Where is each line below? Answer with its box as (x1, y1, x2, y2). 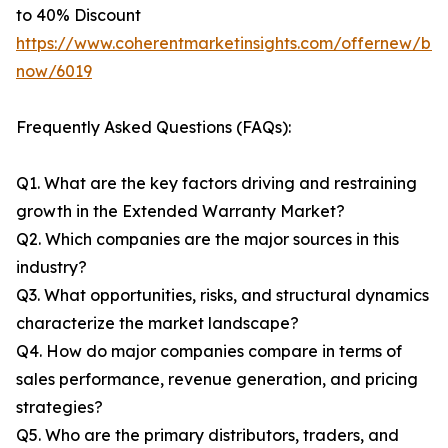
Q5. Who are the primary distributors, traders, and (16, 425, 399, 446)
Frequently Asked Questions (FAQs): (16, 117, 291, 138)
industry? (16, 257, 87, 278)
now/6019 (16, 61, 92, 82)
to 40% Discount (16, 5, 141, 26)
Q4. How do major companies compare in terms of (16, 341, 402, 362)
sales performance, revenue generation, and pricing (16, 369, 418, 390)
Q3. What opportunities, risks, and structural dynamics (16, 285, 429, 306)
